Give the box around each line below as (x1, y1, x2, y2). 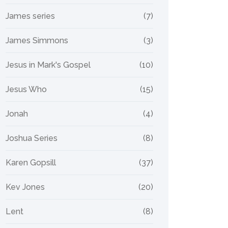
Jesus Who (6, 84, 47, 94)
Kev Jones (6, 182, 45, 192)
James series (6, 11, 55, 21)
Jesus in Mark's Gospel (6, 60, 91, 70)
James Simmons (6, 36, 68, 45)
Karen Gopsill (6, 158, 56, 167)
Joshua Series (6, 133, 58, 143)
